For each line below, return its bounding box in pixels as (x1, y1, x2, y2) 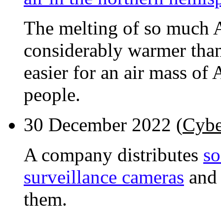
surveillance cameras (24, 166, 184, 188)
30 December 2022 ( (24, 114, 183, 136)
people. (24, 84, 80, 106)
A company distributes (24, 144, 203, 166)
